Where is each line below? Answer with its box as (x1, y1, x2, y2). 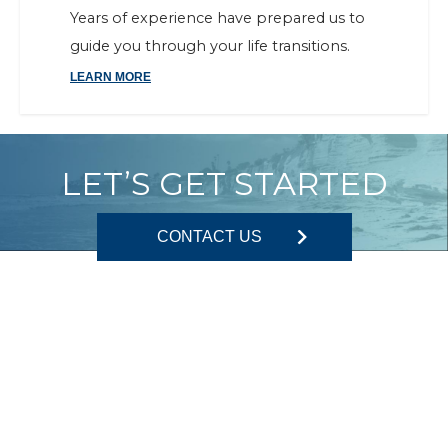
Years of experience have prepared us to (70, 9, 365, 27)
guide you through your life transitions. (70, 37, 350, 55)
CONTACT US (156, 228, 262, 245)
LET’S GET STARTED (60, 164, 388, 203)
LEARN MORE (70, 70, 151, 84)
